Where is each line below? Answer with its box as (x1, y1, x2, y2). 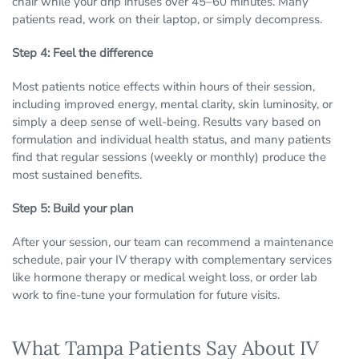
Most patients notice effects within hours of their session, (12, 79, 315, 95)
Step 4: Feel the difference (12, 45, 153, 62)
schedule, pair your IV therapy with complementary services (12, 252, 332, 268)
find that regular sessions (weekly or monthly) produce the (12, 149, 326, 166)
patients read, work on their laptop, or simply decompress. (12, 11, 322, 28)
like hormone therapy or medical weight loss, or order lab (12, 269, 317, 286)
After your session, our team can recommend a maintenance (12, 234, 333, 251)
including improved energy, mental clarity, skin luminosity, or (12, 96, 333, 113)
